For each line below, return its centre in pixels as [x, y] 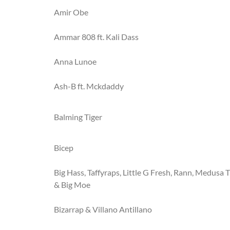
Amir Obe [71, 12]
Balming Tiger [78, 117]
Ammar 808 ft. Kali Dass [96, 37]
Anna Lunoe [75, 61]
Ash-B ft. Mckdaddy [89, 86]
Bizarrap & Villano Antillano [103, 209]
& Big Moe [72, 185]
